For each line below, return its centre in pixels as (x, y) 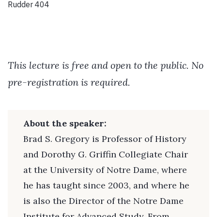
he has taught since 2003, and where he (106, 186)
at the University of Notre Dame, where (105, 170)
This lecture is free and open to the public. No (106, 65)
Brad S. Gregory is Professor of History (105, 139)
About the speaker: (65, 124)
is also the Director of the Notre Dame (103, 201)
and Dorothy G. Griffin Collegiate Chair (106, 155)
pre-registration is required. (69, 82)
